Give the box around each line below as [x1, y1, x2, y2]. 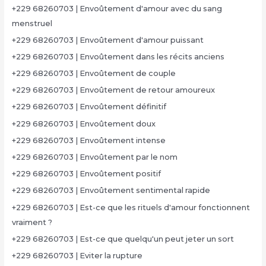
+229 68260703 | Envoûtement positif [11, 169, 161, 179]
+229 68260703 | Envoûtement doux [11, 119, 156, 128]
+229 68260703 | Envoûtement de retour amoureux [11, 85, 215, 95]
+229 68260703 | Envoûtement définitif [11, 102, 166, 112]
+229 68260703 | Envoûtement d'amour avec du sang [11, 4, 222, 13]
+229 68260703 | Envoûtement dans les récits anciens [11, 52, 224, 61]
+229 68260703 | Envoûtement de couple [11, 69, 176, 78]
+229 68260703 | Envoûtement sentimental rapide [11, 186, 210, 195]
